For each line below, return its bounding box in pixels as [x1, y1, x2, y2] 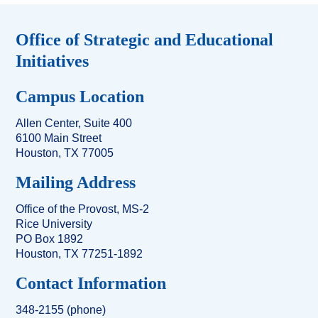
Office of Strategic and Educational [16, 30, 274, 49]
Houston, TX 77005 [16, 146, 114, 159]
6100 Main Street [16, 131, 102, 144]
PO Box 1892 [16, 232, 84, 245]
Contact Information [16, 273, 167, 292]
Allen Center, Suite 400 [16, 116, 133, 129]
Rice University [16, 217, 93, 230]
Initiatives [16, 51, 89, 70]
